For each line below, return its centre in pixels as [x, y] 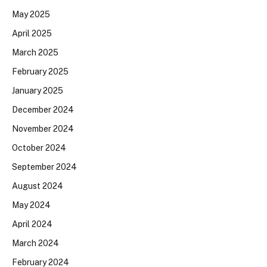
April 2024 [32, 224]
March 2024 [35, 243]
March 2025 [35, 52]
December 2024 [43, 109]
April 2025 [32, 33]
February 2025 [40, 71]
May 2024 [31, 205]
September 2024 [44, 167]
